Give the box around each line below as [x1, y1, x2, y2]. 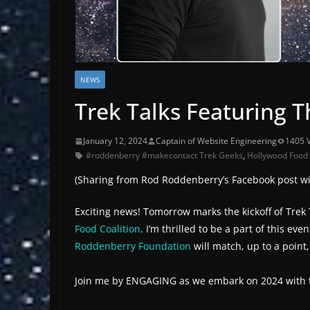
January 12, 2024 [83, 135, 147, 147]
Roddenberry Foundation [75, 239, 191, 253]
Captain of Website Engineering [156, 135, 277, 147]
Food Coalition [75, 222, 140, 236]
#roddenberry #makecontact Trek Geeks [86, 149, 243, 162]
